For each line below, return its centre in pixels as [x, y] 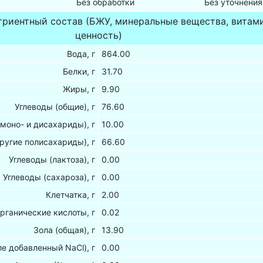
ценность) [98, 36]
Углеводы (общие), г [55, 107]
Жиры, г [79, 89]
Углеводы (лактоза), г [52, 160]
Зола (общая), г [65, 230]
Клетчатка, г [71, 195]
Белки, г [79, 72]
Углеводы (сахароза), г [49, 177]
